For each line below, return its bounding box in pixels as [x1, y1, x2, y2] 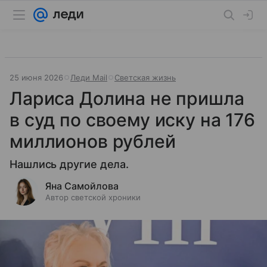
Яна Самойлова [45, 180, 119, 192]
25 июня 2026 [10, 73, 63, 82]
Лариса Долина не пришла [10, 88, 244, 109]
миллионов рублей [10, 131, 176, 152]
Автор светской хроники [45, 193, 141, 202]
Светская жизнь [114, 73, 176, 82]
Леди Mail [70, 73, 107, 82]
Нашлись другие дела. [10, 158, 129, 170]
